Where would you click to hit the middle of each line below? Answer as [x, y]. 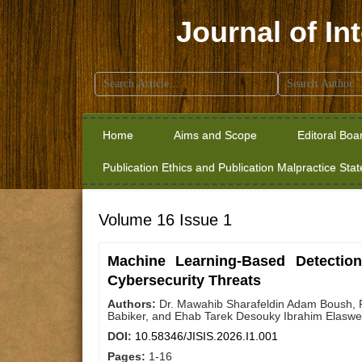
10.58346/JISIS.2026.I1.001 [206, 336]
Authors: [133, 304]
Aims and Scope [215, 135]
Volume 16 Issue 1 [165, 220]
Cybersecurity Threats [184, 280]
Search [107, 78]
